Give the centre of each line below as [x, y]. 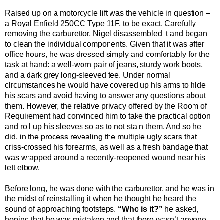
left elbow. [22, 167]
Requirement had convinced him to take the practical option [108, 116]
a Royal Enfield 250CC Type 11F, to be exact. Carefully [100, 23]
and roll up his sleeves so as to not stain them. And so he [103, 126]
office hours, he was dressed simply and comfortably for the [107, 54]
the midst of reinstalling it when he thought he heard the [101, 198]
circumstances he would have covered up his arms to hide [105, 85]
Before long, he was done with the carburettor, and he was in [110, 188]
